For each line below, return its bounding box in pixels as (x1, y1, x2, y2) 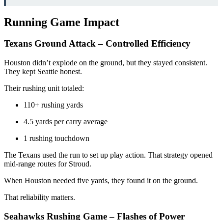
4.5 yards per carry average (24, 117, 108, 126)
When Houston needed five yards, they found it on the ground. (4, 176, 198, 185)
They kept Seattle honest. (4, 67, 82, 76)
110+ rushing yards (24, 101, 83, 110)
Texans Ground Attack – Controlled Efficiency (4, 38, 191, 49)
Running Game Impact (4, 15, 119, 28)
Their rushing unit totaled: (4, 84, 84, 93)
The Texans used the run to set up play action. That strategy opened (4, 151, 213, 160)
